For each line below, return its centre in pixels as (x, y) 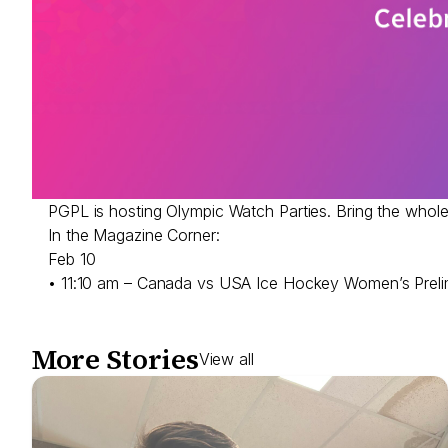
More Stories (115, 358)
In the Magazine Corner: (134, 234)
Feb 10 (72, 258)
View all (226, 359)
